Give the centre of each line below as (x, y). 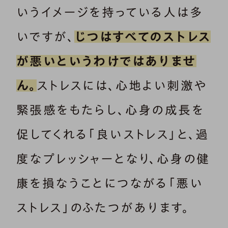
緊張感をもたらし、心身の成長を (110, 110)
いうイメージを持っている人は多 (110, 12)
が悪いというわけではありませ (106, 61)
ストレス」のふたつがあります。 (103, 207)
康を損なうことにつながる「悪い (110, 183)
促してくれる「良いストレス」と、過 (113, 134)
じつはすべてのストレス (143, 36)
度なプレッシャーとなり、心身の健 (113, 159)
